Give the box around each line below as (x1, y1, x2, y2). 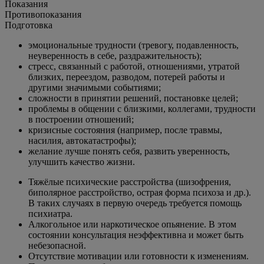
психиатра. (28, 208, 72, 219)
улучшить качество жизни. (28, 156, 135, 167)
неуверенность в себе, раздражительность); (28, 50, 202, 61)
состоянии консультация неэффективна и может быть (28, 229, 243, 240)
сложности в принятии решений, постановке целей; (28, 93, 238, 103)
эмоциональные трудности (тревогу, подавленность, (28, 39, 239, 50)
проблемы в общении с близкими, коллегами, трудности (28, 103, 256, 114)
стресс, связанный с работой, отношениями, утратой (28, 61, 240, 71)
